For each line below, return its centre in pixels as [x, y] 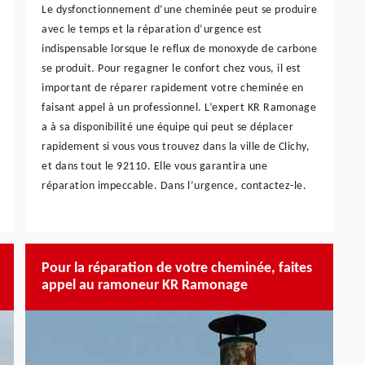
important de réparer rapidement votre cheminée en [173, 88]
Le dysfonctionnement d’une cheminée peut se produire [179, 10]
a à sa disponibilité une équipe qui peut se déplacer [167, 127]
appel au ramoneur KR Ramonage [145, 285]
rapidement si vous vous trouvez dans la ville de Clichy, [176, 147]
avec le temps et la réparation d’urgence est [152, 29]
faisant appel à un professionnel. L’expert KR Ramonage [179, 108]
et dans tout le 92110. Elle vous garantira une [154, 166]
